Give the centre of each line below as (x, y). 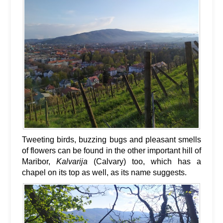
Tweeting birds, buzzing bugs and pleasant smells (111, 139)
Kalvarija (72, 161)
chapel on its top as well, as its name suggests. (104, 172)
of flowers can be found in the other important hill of (111, 150)
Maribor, (39, 161)
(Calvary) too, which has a (144, 161)
